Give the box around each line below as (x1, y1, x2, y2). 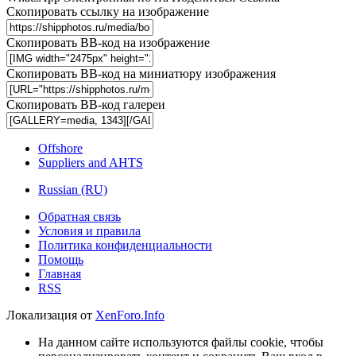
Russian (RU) (38, 183, 107, 197)
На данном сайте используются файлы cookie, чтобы (38, 335, 323, 350)
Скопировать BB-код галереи (6, 98, 165, 112)
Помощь (38, 253, 83, 267)
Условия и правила (38, 224, 141, 238)
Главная (38, 267, 81, 281)
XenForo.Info (95, 308, 164, 323)
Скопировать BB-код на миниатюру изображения (6, 67, 276, 81)
